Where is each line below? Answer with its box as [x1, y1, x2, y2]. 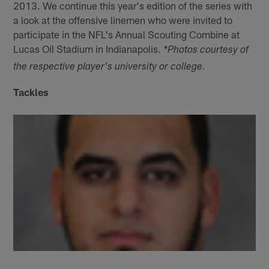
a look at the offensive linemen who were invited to [13, 13, 233, 26]
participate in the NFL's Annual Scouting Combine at [13, 28, 240, 40]
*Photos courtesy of [163, 45, 249, 56]
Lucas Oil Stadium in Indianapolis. [13, 42, 164, 55]
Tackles [13, 85, 49, 98]
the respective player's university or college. [13, 62, 206, 73]
